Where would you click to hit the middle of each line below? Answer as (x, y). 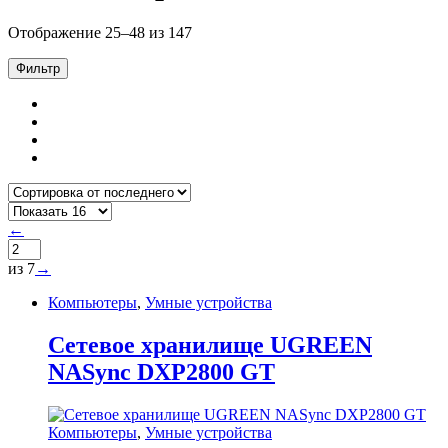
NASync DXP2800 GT (161, 371)
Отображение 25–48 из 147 (100, 32)
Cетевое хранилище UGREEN (210, 344)
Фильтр (38, 68)
